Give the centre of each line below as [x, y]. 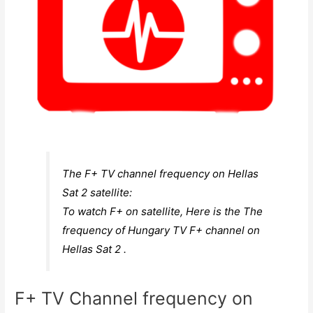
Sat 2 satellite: [97, 193]
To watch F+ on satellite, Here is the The [163, 212]
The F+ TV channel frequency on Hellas [161, 174]
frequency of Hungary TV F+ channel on [161, 231]
